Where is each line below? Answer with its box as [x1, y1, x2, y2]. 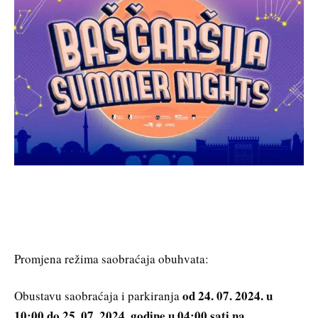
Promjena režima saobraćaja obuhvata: [14, 250, 209, 267]
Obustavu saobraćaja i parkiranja [14, 287, 182, 304]
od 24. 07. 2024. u [182, 286, 273, 305]
